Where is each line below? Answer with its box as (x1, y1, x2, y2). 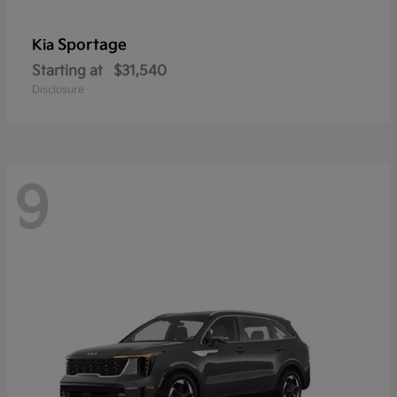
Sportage (58, 36, 127, 55)
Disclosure (32, 83, 84, 97)
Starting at (32, 63, 103, 81)
